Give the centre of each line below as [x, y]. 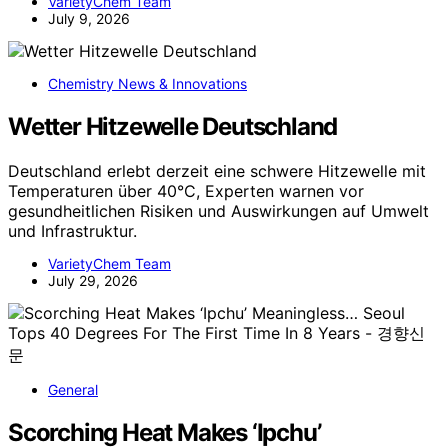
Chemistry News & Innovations [147, 84]
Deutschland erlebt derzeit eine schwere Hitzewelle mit [217, 170]
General [73, 389]
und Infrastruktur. [72, 230]
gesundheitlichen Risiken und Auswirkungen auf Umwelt [218, 210]
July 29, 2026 [93, 280]
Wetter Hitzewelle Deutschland [173, 127]
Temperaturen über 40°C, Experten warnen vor [186, 190]
